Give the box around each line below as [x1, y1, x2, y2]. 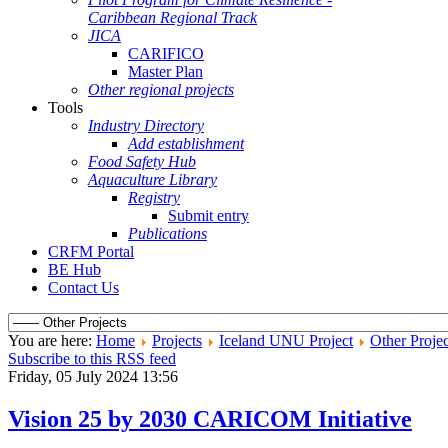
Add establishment [128, 135, 244, 152]
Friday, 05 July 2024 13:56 [8, 368, 178, 385]
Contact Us [48, 279, 119, 296]
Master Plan [128, 63, 203, 80]
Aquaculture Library [88, 171, 217, 188]
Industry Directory [88, 117, 204, 134]
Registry [128, 189, 180, 206]
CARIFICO [128, 45, 204, 62]
